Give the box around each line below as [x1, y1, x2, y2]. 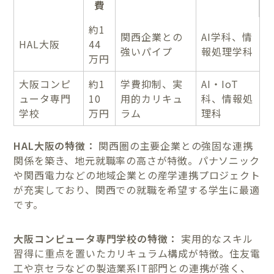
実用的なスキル [178, 231, 253, 246]
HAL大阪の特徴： [13, 138, 96, 154]
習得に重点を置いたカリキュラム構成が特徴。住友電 [13, 246, 261, 261]
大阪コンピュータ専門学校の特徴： [13, 231, 179, 246]
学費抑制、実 [120, 76, 183, 92]
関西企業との [120, 29, 183, 45]
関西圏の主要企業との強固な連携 [95, 138, 253, 154]
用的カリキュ [120, 91, 183, 106]
